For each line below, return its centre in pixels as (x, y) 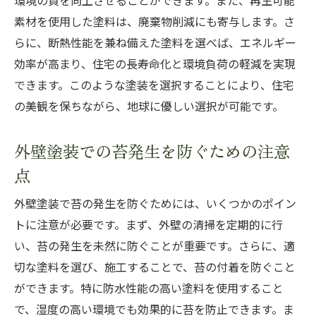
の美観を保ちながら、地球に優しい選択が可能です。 (149, 107)
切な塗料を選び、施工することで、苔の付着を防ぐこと (155, 267)
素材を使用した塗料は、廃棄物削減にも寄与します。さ (154, 22)
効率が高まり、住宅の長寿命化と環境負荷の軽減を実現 (155, 64)
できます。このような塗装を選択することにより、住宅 (154, 85)
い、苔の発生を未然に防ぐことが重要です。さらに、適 (154, 246)
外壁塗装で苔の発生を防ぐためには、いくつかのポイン (155, 204)
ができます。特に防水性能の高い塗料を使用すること (149, 288)
